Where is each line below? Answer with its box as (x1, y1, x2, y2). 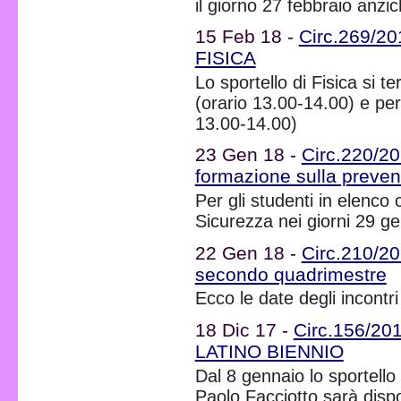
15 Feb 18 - (194, 26, 299, 47)
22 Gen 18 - (194, 242, 302, 263)
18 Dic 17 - (194, 319, 294, 340)
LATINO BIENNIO (194, 340, 344, 362)
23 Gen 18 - (194, 144, 302, 166)
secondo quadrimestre (194, 263, 387, 285)
